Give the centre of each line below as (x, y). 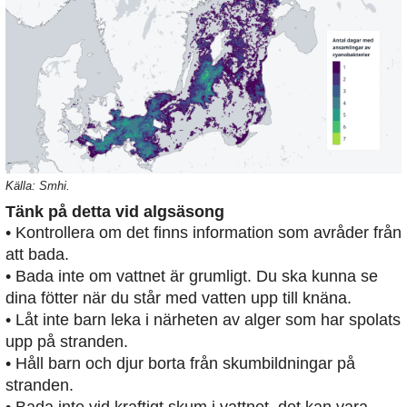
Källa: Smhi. (38, 185)
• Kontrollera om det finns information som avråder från (203, 232)
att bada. (37, 254)
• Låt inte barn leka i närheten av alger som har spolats (203, 319)
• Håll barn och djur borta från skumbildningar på (180, 363)
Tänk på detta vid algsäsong (115, 211)
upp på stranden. (67, 341)
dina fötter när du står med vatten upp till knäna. (179, 298)
